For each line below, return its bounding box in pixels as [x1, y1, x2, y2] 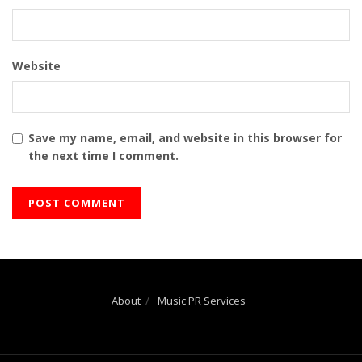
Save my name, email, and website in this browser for [28, 129, 342, 145]
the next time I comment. [28, 147, 179, 163]
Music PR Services [158, 293, 246, 308]
